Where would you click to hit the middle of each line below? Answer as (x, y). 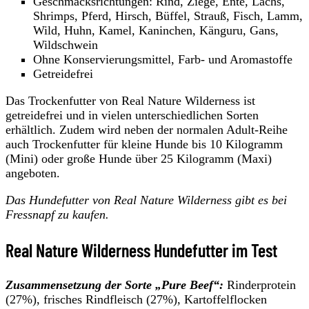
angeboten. (33, 173)
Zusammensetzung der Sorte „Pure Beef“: (116, 285)
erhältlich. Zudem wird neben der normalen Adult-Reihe (147, 130)
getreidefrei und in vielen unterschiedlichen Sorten (132, 116)
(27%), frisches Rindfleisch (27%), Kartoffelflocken (136, 299)
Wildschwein (66, 45)
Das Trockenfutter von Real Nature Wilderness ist (130, 101)
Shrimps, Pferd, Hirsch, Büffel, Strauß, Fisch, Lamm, (168, 16)
